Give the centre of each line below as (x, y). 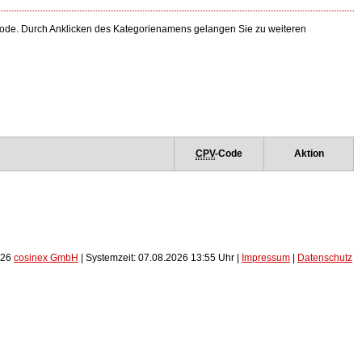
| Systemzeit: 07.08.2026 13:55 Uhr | (160, 258)
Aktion (309, 154)
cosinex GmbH (46, 258)
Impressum (266, 258)
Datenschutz (325, 258)
